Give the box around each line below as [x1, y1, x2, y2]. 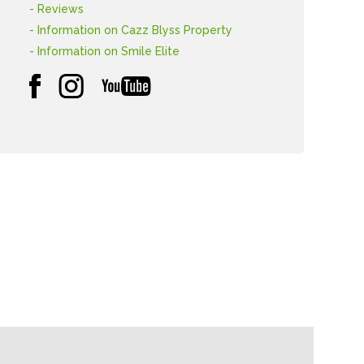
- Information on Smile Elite [29, 45, 180, 58]
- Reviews [29, 2, 84, 15]
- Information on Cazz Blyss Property [29, 24, 233, 37]
